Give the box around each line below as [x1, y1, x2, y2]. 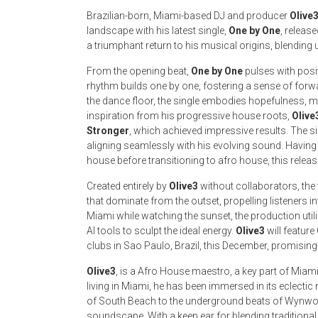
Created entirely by [87, 180, 169, 192]
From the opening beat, [87, 65, 191, 77]
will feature [265, 224, 317, 236]
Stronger [87, 124, 129, 136]
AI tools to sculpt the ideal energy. [87, 224, 236, 236]
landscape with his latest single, [87, 24, 229, 36]
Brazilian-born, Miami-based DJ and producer [87, 9, 290, 21]
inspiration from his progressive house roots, [87, 109, 292, 121]
